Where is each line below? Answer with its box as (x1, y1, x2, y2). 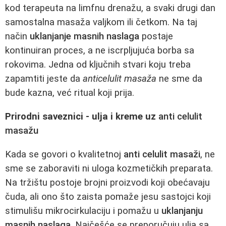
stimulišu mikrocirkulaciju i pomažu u (5, 205, 161, 216)
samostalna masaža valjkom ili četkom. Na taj (5, 17, 197, 28)
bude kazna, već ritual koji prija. (5, 87, 134, 99)
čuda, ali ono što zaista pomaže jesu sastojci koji (5, 191, 211, 202)
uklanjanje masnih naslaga (30, 31, 139, 42)
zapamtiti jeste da (5, 73, 83, 85)
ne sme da (156, 73, 202, 85)
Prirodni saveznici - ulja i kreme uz (5, 110, 158, 122)
